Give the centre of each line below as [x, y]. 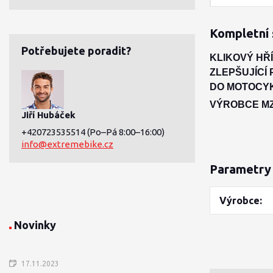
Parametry [240, 169]
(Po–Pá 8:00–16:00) [126, 132]
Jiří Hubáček [48, 115]
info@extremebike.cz [67, 144]
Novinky [35, 225]
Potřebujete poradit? [76, 51]
